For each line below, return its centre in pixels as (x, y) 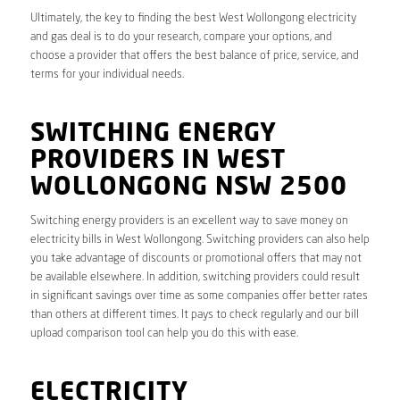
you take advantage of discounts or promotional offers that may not (196, 259)
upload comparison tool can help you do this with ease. (164, 334)
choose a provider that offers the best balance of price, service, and (194, 56)
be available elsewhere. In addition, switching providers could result (195, 278)
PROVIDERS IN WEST (158, 162)
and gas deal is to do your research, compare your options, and (181, 37)
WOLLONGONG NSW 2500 (188, 189)
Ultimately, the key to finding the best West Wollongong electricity (193, 19)
